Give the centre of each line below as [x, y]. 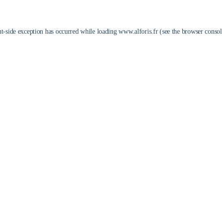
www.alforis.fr [138, 31]
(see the [169, 31]
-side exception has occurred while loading [61, 31]
